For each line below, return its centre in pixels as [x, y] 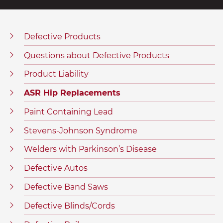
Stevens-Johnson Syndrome [81, 130]
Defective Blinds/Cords [69, 206]
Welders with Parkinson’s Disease [90, 149]
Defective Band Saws [66, 187]
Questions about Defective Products [97, 55]
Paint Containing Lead [68, 111]
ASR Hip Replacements [72, 93]
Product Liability [56, 74]
